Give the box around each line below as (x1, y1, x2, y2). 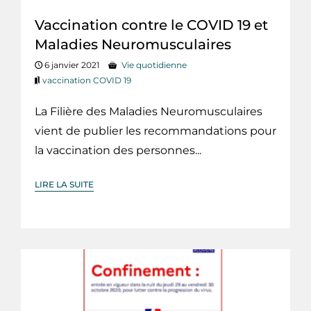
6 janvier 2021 (42, 60, 99, 71)
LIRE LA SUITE (35, 179, 94, 190)
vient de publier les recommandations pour (35, 124, 276, 138)
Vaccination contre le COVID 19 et (35, 17, 268, 34)
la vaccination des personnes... (35, 144, 201, 158)
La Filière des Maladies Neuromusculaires (35, 105, 262, 119)
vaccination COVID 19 (42, 75, 131, 86)
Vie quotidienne (121, 60, 187, 71)
